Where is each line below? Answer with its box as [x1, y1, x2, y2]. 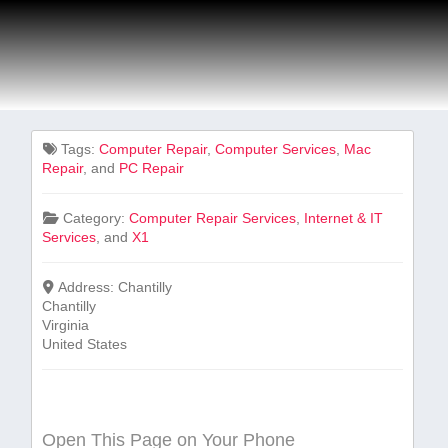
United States [42, 336, 128, 352]
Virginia [42, 317, 90, 333]
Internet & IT [303, 210, 383, 226]
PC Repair [119, 160, 185, 176]
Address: [57, 279, 118, 295]
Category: [62, 210, 129, 226]
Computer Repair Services [128, 210, 296, 226]
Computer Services [214, 141, 336, 157]
